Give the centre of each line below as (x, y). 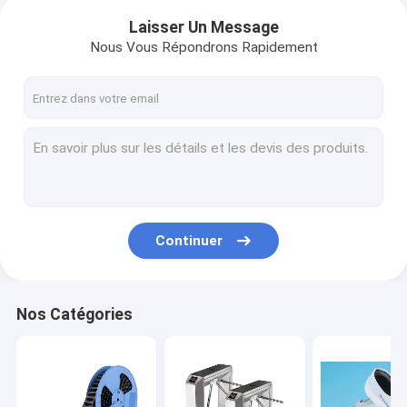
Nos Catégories (74, 314)
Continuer (189, 240)
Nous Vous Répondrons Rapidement (203, 48)
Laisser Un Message (203, 28)
